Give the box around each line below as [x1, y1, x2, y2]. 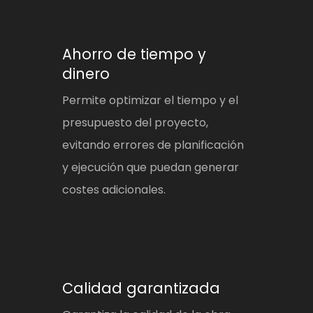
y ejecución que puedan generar [62, 159, 240, 176]
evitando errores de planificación [62, 137, 245, 154]
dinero [62, 64, 110, 85]
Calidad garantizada [62, 278, 221, 299]
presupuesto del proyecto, [62, 115, 209, 131]
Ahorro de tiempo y [62, 44, 207, 65]
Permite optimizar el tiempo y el [62, 92, 239, 109]
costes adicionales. [62, 182, 166, 198]
